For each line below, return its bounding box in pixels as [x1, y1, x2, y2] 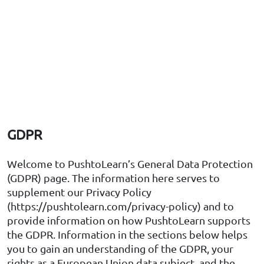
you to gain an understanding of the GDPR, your [7, 242, 233, 255]
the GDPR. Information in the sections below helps [7, 228, 247, 241]
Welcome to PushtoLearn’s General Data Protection [7, 157, 253, 170]
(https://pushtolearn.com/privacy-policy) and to [7, 200, 234, 213]
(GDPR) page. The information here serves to [7, 171, 220, 184]
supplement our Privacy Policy [7, 186, 151, 199]
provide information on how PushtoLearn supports [7, 214, 250, 227]
